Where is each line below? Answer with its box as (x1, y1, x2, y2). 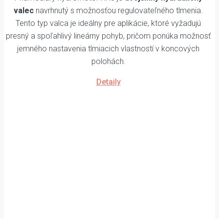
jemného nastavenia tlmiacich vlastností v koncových (17, 44, 199, 54)
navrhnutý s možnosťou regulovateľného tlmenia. (34, 6, 203, 16)
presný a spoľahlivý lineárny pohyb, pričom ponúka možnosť (6, 31, 211, 41)
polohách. (91, 57, 126, 66)
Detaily (96, 77, 121, 87)
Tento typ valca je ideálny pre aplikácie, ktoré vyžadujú (16, 19, 201, 28)
